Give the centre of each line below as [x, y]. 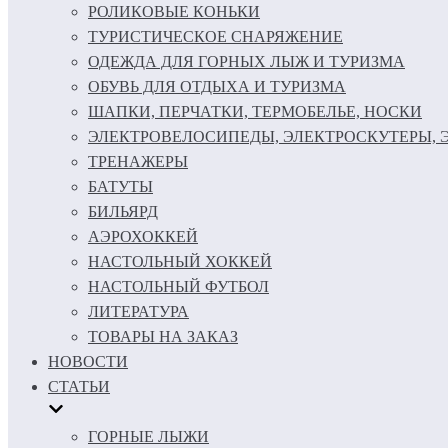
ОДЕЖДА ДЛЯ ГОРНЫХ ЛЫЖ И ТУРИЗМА [246, 61]
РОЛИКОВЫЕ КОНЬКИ [174, 11]
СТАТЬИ [79, 386]
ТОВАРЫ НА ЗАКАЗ [163, 336]
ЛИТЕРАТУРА [138, 311]
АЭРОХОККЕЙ [143, 236]
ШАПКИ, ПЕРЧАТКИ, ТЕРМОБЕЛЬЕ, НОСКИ [255, 111]
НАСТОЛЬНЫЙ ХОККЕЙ [180, 261]
